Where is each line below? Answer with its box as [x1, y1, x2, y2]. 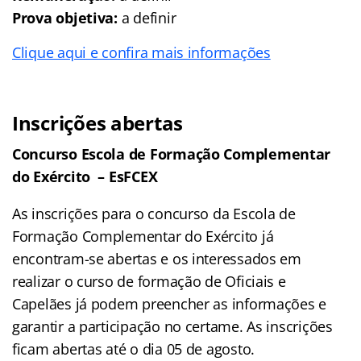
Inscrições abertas [12, 109, 184, 136]
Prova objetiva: [12, 7, 118, 27]
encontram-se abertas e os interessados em [12, 248, 301, 268]
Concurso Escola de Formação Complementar [12, 143, 331, 164]
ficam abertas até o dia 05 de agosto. [12, 338, 255, 359]
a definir [117, 7, 176, 27]
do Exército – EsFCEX [12, 166, 158, 186]
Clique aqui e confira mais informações [12, 42, 271, 62]
